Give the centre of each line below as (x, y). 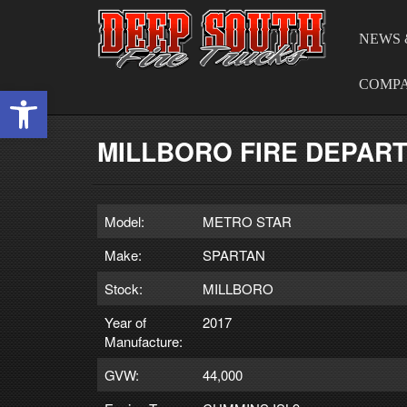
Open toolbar (53, 99)
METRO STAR (247, 221)
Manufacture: (144, 341)
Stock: (124, 288)
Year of (125, 322)
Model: (124, 221)
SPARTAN (234, 254)
